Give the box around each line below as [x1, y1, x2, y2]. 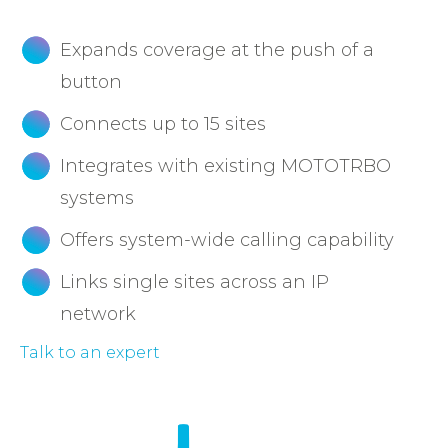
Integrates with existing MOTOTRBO [60, 154, 391, 177]
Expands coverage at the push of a [60, 38, 374, 61]
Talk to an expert [20, 342, 160, 362]
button [60, 70, 122, 93]
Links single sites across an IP [60, 270, 329, 293]
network [60, 302, 136, 325]
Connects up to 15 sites [60, 112, 266, 135]
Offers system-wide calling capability [60, 228, 394, 251]
